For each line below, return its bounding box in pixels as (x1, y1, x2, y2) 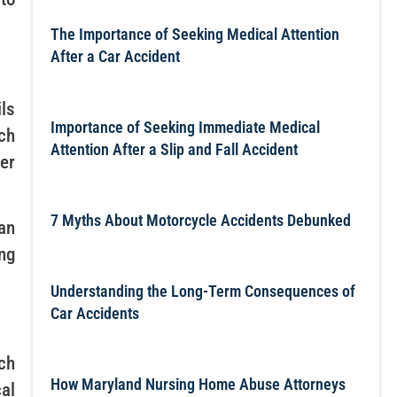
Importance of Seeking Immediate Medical (50, 118, 320, 136)
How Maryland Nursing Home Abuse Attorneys (50, 375, 346, 393)
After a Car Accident (50, 47, 180, 66)
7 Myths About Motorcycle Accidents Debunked (50, 211, 351, 230)
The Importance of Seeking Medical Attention (50, 25, 339, 43)
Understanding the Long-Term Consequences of (50, 282, 355, 300)
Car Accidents (50, 304, 139, 323)
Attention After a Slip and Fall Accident (50, 140, 298, 159)
